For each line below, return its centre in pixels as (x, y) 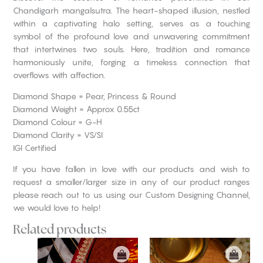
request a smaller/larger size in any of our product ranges (131, 182)
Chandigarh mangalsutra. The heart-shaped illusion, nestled (131, 11)
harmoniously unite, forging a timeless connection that (131, 62)
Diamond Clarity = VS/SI (58, 135)
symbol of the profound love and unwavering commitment (131, 36)
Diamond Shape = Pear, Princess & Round (94, 96)
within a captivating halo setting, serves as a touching (131, 23)
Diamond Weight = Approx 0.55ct (76, 109)
